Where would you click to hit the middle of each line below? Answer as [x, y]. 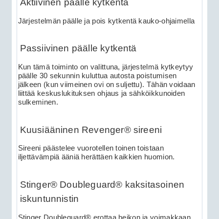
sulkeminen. [38, 102]
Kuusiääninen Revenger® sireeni [91, 130]
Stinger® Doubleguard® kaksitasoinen [102, 184]
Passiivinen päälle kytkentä [78, 48]
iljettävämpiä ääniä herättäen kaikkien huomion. [96, 157]
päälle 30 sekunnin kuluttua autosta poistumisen [97, 76]
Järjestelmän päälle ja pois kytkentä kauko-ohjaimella [106, 21]
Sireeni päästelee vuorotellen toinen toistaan [91, 148]
